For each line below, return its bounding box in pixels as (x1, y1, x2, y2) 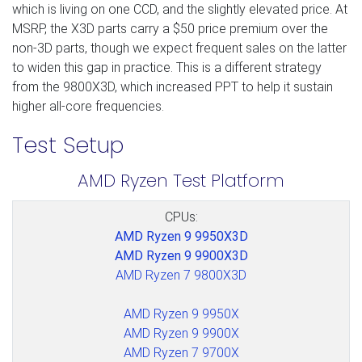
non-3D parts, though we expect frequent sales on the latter (12, 40, 347, 56)
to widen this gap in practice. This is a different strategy (12, 59, 322, 75)
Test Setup (12, 129, 124, 160)
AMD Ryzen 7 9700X (123, 344, 239, 360)
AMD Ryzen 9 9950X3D (114, 228, 248, 244)
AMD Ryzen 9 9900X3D (114, 247, 248, 263)
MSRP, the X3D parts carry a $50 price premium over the (12, 20, 328, 36)
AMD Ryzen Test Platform (78, 167, 284, 193)
